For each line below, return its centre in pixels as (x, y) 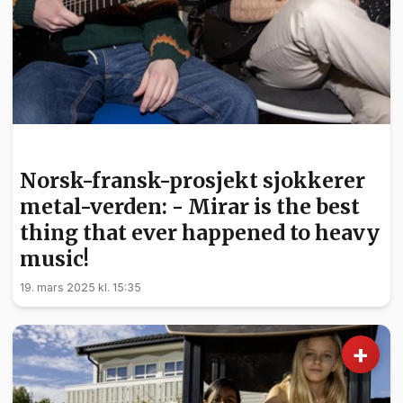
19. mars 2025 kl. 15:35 (81, 288)
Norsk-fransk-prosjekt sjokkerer (193, 181)
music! (54, 259)
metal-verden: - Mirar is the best (190, 207)
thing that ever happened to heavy (200, 233)
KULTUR (49, 149)
